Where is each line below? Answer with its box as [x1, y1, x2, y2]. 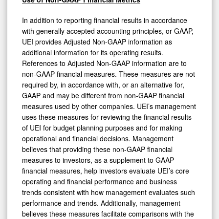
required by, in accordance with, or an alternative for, [22, 79, 184, 89]
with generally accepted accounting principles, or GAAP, [22, 25, 194, 36]
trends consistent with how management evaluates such [22, 187, 195, 197]
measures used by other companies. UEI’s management [22, 101, 196, 111]
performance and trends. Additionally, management [22, 197, 180, 208]
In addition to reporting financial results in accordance [22, 15, 187, 25]
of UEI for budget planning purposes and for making [22, 122, 182, 132]
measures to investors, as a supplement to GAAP [22, 154, 174, 165]
